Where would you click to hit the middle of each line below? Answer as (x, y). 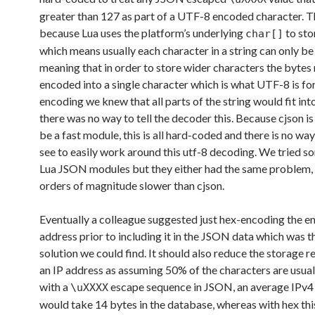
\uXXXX (89, 288)
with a (55, 287)
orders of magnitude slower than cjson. (132, 185)
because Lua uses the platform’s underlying (142, 33)
